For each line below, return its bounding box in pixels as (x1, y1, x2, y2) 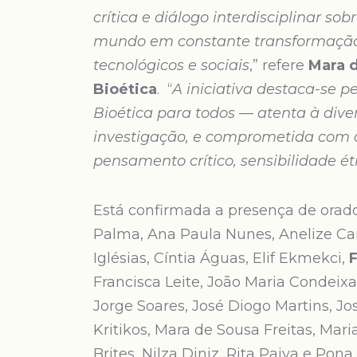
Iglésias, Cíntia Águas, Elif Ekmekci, (93, 249, 349, 267)
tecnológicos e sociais (93, 57, 249, 74)
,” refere (249, 57, 308, 74)
